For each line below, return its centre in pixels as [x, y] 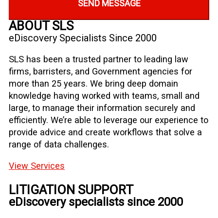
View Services [37, 165]
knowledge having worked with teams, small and [104, 96]
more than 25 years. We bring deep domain [93, 84]
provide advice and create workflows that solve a [105, 132]
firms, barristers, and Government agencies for [100, 72]
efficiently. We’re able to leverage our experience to [109, 120]
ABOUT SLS [41, 26]
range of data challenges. [59, 145]
